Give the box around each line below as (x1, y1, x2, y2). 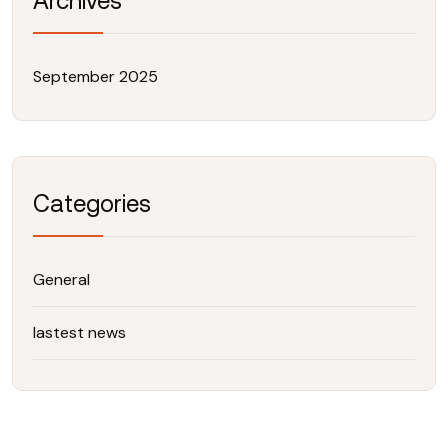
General (33, 268, 90, 290)
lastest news (33, 321, 126, 343)
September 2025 (33, 65, 158, 87)
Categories (33, 189, 151, 217)
